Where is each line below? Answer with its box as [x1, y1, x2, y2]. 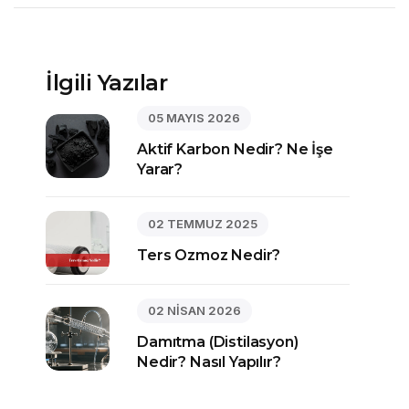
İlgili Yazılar [46, 68, 168, 96]
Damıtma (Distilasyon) [137, 332, 299, 351]
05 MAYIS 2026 [148, 110, 240, 125]
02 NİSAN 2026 [148, 302, 241, 318]
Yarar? [137, 160, 184, 178]
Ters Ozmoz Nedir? [137, 246, 281, 265]
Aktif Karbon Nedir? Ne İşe [137, 140, 333, 158]
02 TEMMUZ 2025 [148, 216, 257, 232]
